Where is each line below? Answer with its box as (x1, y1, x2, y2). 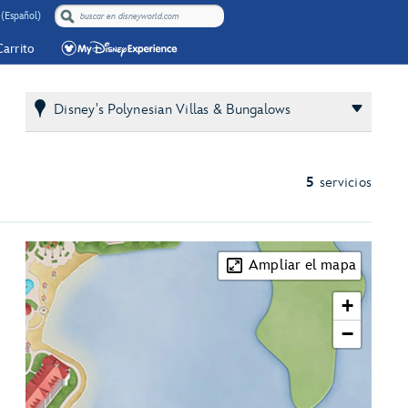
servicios (319, 174, 372, 191)
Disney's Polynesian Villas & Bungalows (54, 100, 291, 118)
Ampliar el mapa (249, 257, 356, 274)
